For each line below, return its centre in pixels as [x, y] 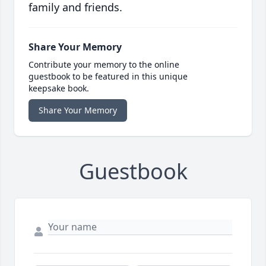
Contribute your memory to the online [104, 65]
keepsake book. [59, 88]
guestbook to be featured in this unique [108, 77]
